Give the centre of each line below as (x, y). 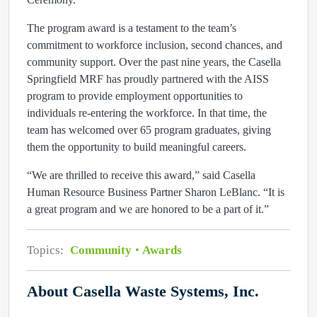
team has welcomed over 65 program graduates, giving (149, 130)
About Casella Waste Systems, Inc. (143, 292)
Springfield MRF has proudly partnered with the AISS (148, 79)
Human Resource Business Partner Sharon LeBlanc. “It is (156, 192)
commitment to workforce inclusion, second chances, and (155, 45)
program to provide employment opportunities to (135, 96)
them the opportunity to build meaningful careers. (137, 147)
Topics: (47, 250)
